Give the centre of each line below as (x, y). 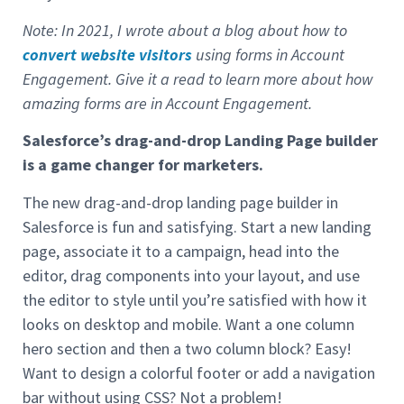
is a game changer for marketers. (143, 165)
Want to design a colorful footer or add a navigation (199, 372)
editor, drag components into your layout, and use (191, 275)
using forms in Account (268, 54)
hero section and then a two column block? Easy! (187, 348)
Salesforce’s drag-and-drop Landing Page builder (200, 141)
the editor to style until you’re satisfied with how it (195, 299)
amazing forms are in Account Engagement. (167, 103)
